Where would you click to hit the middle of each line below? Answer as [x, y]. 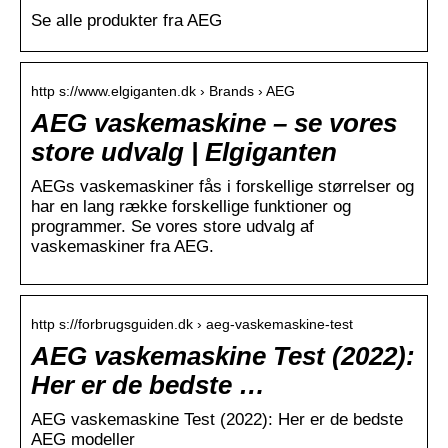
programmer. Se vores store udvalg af [172, 227]
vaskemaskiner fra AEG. [122, 247]
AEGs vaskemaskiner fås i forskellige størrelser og [222, 187]
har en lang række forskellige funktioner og [191, 207]
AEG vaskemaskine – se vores [214, 123]
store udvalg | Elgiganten [184, 152]
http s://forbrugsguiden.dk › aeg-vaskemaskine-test [192, 324]
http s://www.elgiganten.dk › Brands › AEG [163, 91]
